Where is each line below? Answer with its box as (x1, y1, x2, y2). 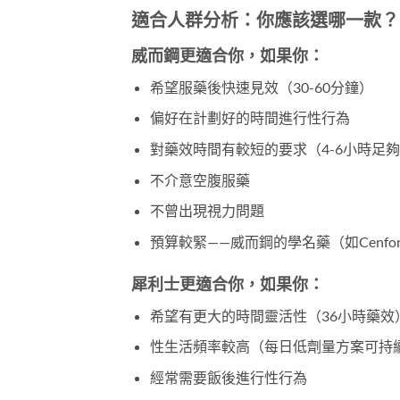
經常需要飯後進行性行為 (149, 368, 307, 386)
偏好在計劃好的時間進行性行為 (149, 109, 350, 127)
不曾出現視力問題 (149, 202, 264, 220)
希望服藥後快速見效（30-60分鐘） (149, 78, 373, 96)
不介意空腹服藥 (149, 171, 250, 188)
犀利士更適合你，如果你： (131, 273, 324, 294)
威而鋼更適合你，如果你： (131, 45, 324, 65)
